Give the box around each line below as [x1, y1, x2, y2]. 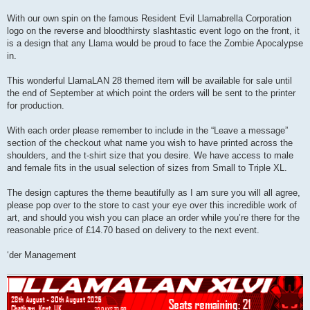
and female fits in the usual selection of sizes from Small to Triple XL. [7, 163, 287, 174]
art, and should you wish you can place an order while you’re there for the [7, 212, 300, 224]
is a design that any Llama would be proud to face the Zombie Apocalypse [7, 38, 303, 49]
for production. [7, 100, 64, 111]
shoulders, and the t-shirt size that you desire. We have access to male [7, 150, 293, 161]
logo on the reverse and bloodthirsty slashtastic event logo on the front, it [7, 26, 300, 37]
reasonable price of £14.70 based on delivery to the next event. [7, 225, 259, 236]
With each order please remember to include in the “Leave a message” [7, 125, 288, 136]
